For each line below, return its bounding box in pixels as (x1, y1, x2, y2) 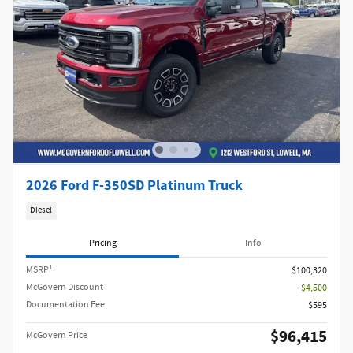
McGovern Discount (26, 281, 103, 295)
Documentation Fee (26, 298, 105, 312)
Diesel (30, 204, 53, 216)
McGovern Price (26, 329, 87, 343)
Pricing (88, 236, 117, 250)
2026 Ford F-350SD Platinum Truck (26, 176, 243, 195)
